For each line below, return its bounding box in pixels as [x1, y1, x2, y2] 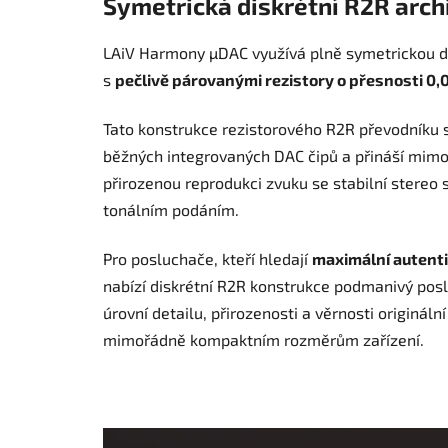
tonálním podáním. [103, 200, 239, 220]
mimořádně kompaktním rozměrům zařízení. [103, 330, 424, 350]
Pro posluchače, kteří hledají [103, 249, 312, 269]
